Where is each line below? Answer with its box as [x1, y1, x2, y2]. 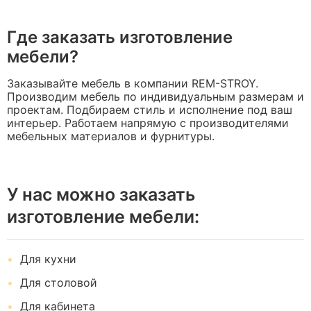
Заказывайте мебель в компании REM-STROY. [7, 76, 258, 90]
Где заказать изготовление [7, 27, 233, 47]
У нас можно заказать [7, 184, 195, 205]
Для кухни [17, 252, 76, 266]
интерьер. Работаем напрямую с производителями [7, 116, 289, 130]
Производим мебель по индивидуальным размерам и [7, 90, 304, 103]
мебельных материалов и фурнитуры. [7, 129, 215, 143]
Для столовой [17, 276, 97, 289]
